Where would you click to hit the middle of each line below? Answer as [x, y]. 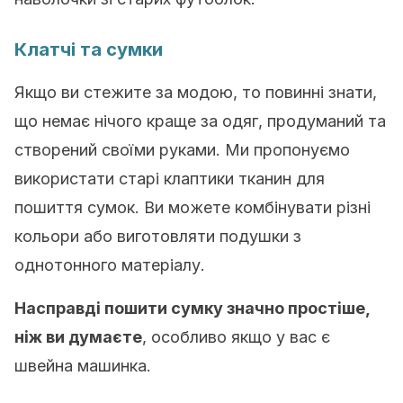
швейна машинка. [83, 366]
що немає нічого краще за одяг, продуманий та [200, 121]
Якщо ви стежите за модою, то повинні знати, [196, 92]
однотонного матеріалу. [110, 265]
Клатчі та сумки [89, 49]
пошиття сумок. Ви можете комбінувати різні [193, 207]
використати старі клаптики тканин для [170, 179]
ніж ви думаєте [78, 337]
